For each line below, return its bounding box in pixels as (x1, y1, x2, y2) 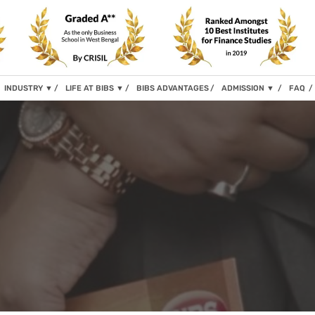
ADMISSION (221, 83, 266, 93)
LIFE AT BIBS (65, 83, 116, 93)
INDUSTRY (4, 83, 45, 93)
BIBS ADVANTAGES (136, 83, 209, 93)
